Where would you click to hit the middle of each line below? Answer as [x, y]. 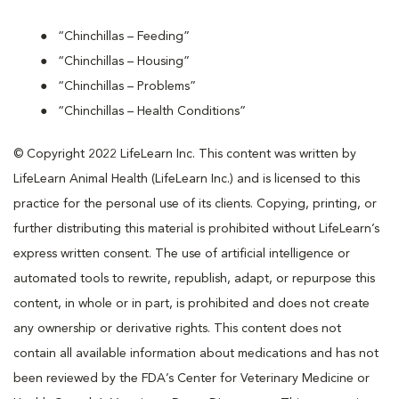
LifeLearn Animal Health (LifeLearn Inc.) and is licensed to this [187, 179]
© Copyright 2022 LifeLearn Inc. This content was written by [185, 154]
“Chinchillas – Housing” [124, 61]
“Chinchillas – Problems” [127, 86]
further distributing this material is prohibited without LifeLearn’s [196, 228]
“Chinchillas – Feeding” [124, 36]
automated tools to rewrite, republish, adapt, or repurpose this [194, 278]
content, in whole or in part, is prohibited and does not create [191, 303]
